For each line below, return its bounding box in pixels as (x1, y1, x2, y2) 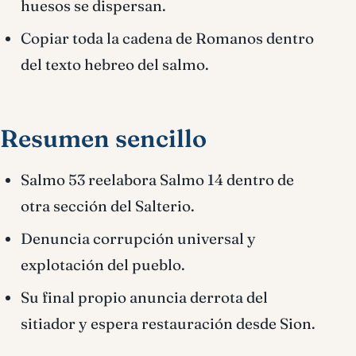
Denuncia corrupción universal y (21, 229, 256, 248)
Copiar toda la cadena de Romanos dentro (21, 29, 314, 48)
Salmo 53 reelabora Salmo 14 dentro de (21, 170, 294, 189)
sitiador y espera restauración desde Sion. (21, 314, 315, 333)
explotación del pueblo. (21, 255, 185, 274)
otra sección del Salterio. (21, 196, 195, 215)
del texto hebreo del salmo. (21, 55, 209, 74)
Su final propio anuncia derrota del (21, 288, 268, 307)
